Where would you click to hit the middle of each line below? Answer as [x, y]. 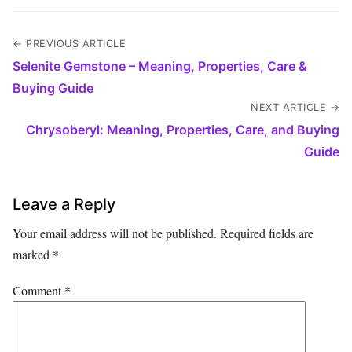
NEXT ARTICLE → [295, 108]
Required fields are [267, 233]
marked [33, 255]
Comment [38, 291]
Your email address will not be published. [115, 233]
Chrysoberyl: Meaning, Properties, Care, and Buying [183, 130]
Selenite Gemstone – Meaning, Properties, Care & [160, 66]
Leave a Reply [64, 205]
